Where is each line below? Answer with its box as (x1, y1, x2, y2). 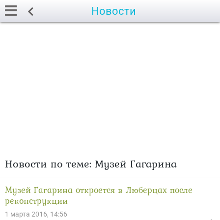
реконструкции (5, 194, 68, 207)
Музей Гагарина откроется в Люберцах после (5, 183, 192, 196)
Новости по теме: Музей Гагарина (5, 156, 177, 171)
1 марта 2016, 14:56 (5, 210, 67, 218)
